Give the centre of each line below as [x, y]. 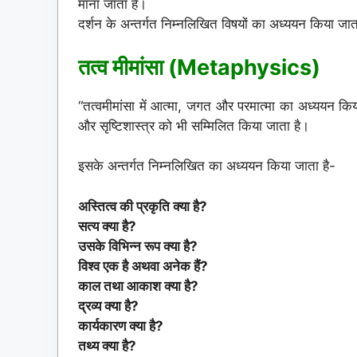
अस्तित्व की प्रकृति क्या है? [143, 206]
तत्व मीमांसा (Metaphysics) [199, 67]
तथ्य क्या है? [107, 345]
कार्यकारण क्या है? [121, 326]
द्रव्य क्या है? [108, 306]
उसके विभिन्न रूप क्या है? [138, 246]
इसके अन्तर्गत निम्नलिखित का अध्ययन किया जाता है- [207, 166]
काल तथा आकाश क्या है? [138, 286]
